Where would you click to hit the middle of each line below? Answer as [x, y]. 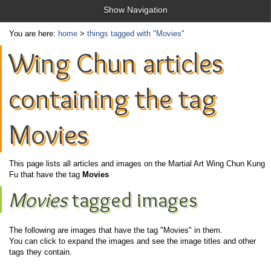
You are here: [34, 34]
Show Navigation [135, 10]
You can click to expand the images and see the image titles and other [132, 241]
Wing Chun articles [116, 63]
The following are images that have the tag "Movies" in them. [116, 230]
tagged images [132, 200]
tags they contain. [41, 252]
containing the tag [112, 99]
